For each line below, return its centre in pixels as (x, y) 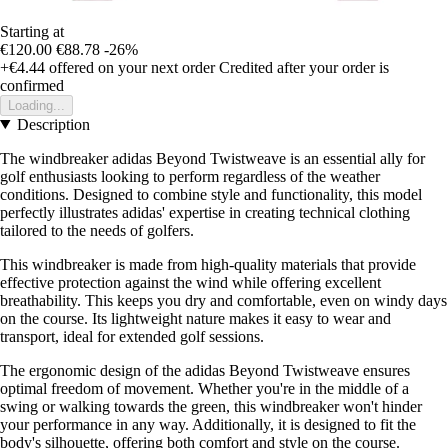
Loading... (36, 105)
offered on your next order (130, 67)
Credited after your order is (304, 67)
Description (53, 124)
